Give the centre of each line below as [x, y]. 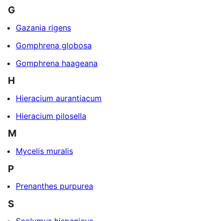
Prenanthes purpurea [55, 186]
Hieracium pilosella [51, 116]
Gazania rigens [43, 27]
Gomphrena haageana [57, 63]
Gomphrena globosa [54, 45]
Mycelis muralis [44, 151]
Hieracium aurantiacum [59, 98]
